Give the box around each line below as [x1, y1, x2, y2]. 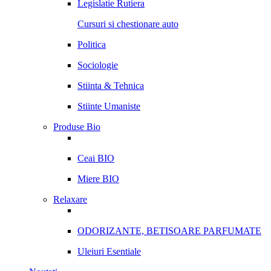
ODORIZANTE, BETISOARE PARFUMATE [77, 226, 261, 236]
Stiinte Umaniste [77, 101, 140, 111]
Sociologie [77, 60, 118, 70]
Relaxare [53, 194, 87, 204]
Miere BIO [77, 174, 119, 184]
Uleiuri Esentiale [77, 246, 141, 256]
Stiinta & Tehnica [77, 80, 144, 91]
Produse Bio [53, 122, 100, 132]
